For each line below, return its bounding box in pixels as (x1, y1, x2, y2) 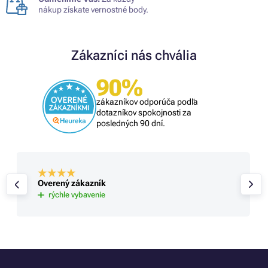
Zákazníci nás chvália (71, 47, 197, 63)
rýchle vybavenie (48, 190, 105, 200)
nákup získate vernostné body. (38, 4, 148, 14)
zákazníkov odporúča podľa (96, 96, 198, 106)
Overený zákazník (37, 178, 106, 188)
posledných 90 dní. (96, 118, 165, 128)
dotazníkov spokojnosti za (96, 107, 191, 117)
